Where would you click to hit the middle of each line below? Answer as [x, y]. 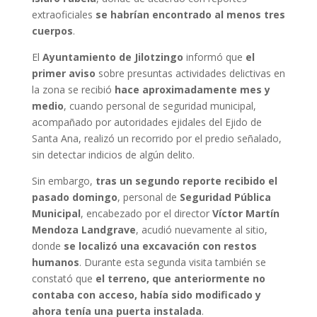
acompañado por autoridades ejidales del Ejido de [146, 122]
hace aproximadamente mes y [192, 90]
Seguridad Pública [225, 197]
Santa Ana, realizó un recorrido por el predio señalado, [156, 138]
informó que [214, 57]
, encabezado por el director [146, 213]
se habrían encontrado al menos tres [190, 15]
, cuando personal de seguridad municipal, [160, 106]
